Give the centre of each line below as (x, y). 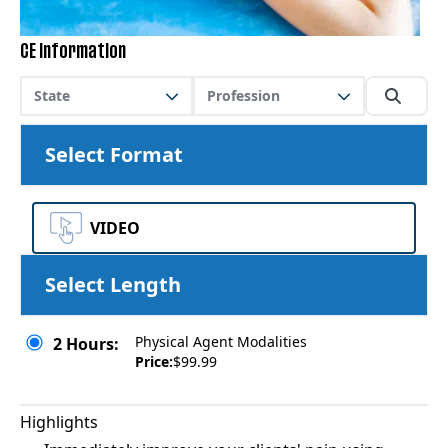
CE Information (73, 52)
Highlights (59, 422)
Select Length (113, 284)
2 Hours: (86, 344)
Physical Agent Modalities (221, 341)
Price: (154, 361)
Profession (243, 95)
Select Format (114, 154)
